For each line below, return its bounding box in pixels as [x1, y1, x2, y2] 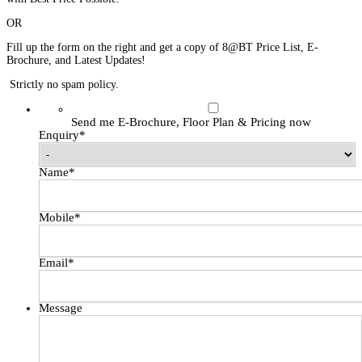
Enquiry [39, 128, 79, 141]
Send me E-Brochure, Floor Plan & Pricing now [71, 116, 311, 128]
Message [39, 301, 82, 314]
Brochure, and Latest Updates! [6, 54, 145, 66]
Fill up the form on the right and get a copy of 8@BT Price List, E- [6, 41, 318, 53]
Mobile [39, 211, 74, 224]
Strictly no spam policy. [6, 78, 119, 90]
